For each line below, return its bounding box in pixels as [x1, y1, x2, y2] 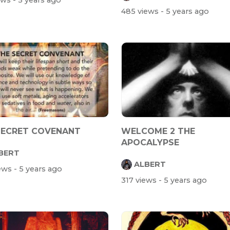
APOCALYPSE [121, 138, 179, 148]
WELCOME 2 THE [121, 126, 195, 137]
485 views [121, 7, 161, 16]
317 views [121, 176, 159, 185]
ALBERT [134, 159, 166, 169]
